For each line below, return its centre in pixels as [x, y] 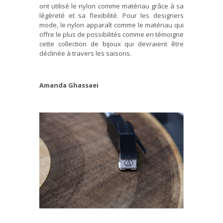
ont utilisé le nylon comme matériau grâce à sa [111, 6]
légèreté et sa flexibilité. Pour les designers [111, 15]
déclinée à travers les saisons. [85, 53]
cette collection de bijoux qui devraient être [111, 44]
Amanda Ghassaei [69, 85]
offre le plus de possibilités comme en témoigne [111, 34]
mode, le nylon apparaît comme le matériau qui [111, 25]
